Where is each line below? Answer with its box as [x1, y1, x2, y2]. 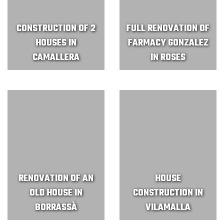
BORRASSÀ [35, 200, 77, 215]
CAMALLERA [32, 50, 79, 65]
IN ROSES [150, 50, 185, 65]
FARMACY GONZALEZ [127, 36, 208, 50]
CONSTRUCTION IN [133, 186, 203, 200]
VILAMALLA [145, 200, 190, 215]
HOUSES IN [35, 36, 76, 50]
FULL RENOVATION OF [126, 21, 209, 36]
